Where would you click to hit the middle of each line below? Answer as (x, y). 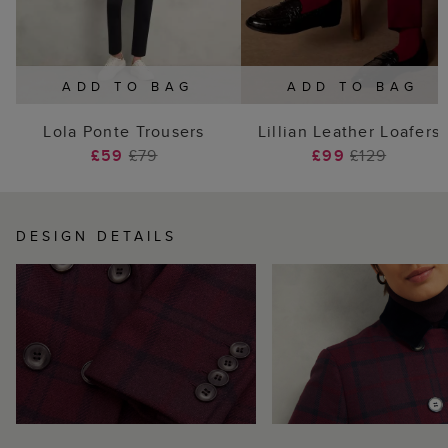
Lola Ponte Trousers (124, 132)
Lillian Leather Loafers (349, 132)
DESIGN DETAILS (96, 236)
